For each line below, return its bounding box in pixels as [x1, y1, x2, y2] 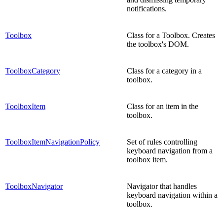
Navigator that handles [127, 182, 197, 190]
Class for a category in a [127, 66, 202, 75]
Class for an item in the [127, 102, 198, 110]
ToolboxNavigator [5, 182, 63, 190]
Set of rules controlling [127, 137, 197, 146]
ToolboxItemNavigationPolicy [5, 137, 100, 146]
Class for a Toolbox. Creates [127, 31, 215, 39]
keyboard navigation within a [127, 190, 218, 199]
